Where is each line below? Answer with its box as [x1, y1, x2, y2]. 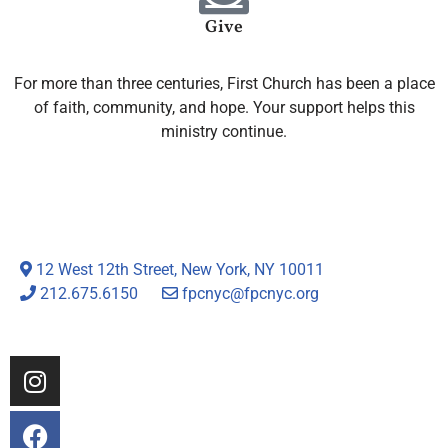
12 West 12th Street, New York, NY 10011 [32, 260, 324, 280]
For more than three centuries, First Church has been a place [13, 73, 435, 93]
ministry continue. [161, 121, 287, 141]
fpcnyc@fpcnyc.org [182, 284, 319, 304]
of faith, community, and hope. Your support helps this [33, 97, 415, 117]
